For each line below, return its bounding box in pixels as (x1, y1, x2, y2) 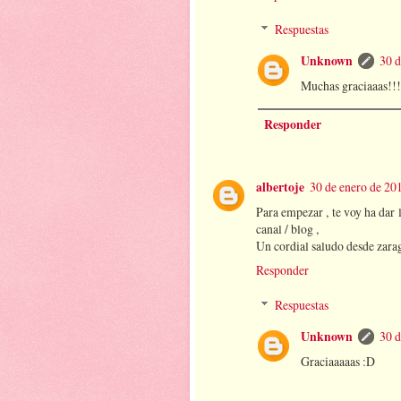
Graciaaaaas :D (300, 353, 375, 371)
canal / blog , (256, 219, 319, 237)
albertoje (256, 177, 304, 196)
